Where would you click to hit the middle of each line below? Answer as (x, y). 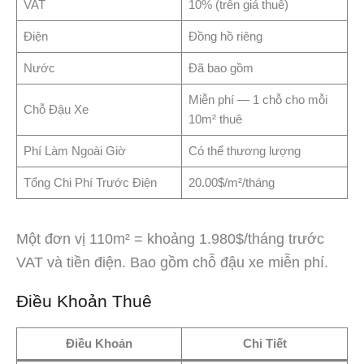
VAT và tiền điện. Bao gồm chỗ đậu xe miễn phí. (172, 262)
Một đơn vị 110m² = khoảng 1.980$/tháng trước (170, 238)
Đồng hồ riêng (225, 36)
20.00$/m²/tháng (231, 182)
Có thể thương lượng (244, 150)
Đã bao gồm (221, 67)
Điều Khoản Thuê (84, 301)
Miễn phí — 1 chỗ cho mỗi (258, 99)
